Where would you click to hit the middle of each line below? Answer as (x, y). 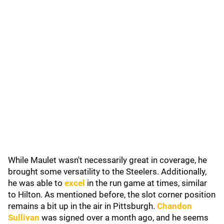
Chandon (174, 206)
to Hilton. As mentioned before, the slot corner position (112, 194)
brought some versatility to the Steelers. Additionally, (107, 171)
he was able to (36, 183)
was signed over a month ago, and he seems (125, 217)
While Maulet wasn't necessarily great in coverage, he (107, 160)
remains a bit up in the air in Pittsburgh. (82, 206)
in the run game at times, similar (146, 183)
